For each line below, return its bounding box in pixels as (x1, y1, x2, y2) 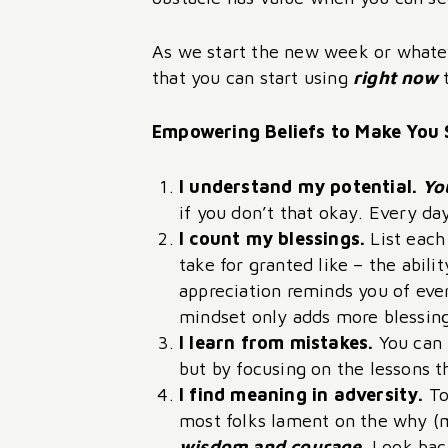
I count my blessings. (179, 227, 371, 249)
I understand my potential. (179, 175, 423, 197)
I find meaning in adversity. (179, 383, 424, 405)
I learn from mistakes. (179, 331, 379, 353)
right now (353, 67, 438, 89)
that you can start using (152, 67, 353, 89)
